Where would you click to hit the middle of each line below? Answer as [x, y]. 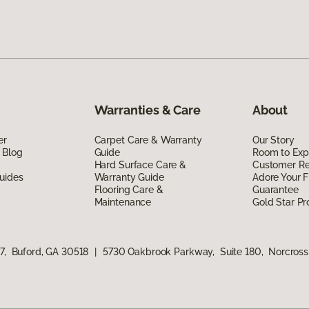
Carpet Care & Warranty [148, 140]
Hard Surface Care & [140, 165]
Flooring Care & [129, 190]
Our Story [273, 140]
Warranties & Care [147, 110]
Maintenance [123, 202]
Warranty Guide [129, 178]
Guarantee [275, 190]
